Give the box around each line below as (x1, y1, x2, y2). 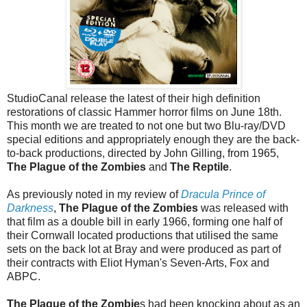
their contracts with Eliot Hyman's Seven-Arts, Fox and (7, 257, 269, 269)
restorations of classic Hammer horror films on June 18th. (7, 106, 282, 119)
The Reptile (170, 161, 229, 173)
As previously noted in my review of (7, 188, 181, 201)
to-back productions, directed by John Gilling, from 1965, (7, 147, 279, 160)
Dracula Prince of (181, 188, 265, 201)
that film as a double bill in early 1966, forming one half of (7, 216, 282, 228)
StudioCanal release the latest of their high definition (7, 93, 260, 105)
